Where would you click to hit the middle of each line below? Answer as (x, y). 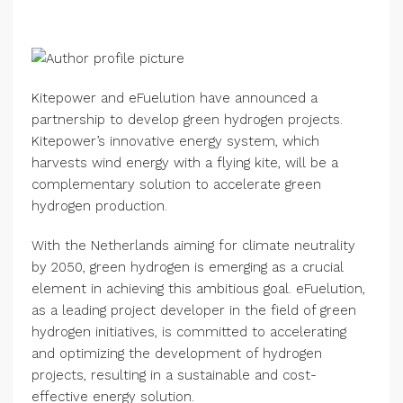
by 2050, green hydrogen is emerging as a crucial (188, 268)
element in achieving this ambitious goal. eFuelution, (198, 289)
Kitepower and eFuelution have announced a (175, 99)
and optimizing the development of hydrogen (177, 354)
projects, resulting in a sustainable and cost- (174, 376)
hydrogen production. (99, 206)
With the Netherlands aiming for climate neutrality (193, 246)
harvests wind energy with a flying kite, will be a (185, 163)
